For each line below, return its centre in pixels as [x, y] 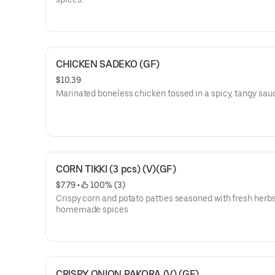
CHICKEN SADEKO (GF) [108, 64]
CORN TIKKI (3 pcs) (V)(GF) [116, 169]
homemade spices [92, 209]
